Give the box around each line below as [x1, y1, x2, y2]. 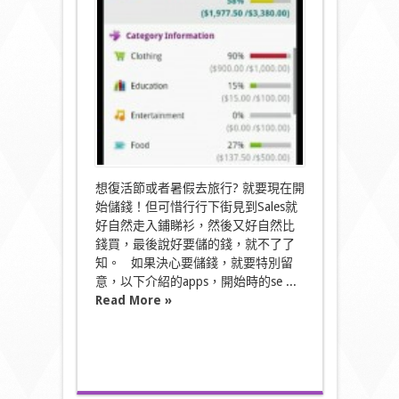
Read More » [94, 293, 172, 307]
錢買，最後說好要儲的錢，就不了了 [94, 237, 295, 251]
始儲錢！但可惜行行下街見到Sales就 [94, 199, 297, 214]
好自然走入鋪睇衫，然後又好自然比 [94, 218, 295, 232]
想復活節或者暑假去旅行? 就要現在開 [94, 181, 305, 195]
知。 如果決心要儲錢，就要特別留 [94, 256, 293, 270]
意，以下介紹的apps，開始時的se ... [94, 274, 297, 289]
